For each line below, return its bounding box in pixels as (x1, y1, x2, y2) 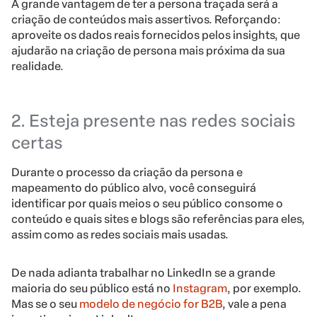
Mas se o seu (11, 296, 79, 311)
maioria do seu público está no (11, 281, 173, 295)
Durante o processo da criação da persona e (11, 165, 243, 179)
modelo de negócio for (79, 296, 201, 311)
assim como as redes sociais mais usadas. (11, 227, 229, 241)
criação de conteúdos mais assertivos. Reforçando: (11, 12, 281, 26)
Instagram (173, 281, 227, 295)
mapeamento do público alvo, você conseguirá (11, 180, 256, 195)
